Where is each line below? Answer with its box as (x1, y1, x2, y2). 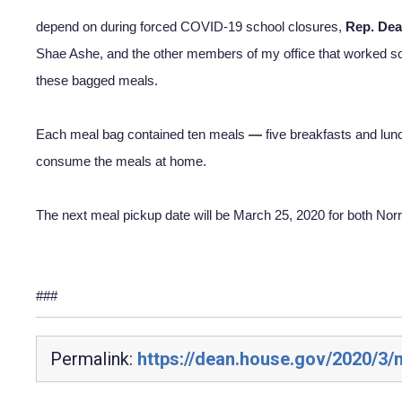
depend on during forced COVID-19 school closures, (36, 19, 345, 34)
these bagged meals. (36, 73, 165, 88)
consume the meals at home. (36, 153, 206, 169)
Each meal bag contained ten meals (36, 127, 249, 142)
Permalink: (50, 347, 137, 370)
